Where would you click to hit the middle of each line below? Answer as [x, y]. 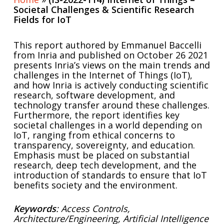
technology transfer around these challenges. [111, 105]
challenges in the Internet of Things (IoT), [103, 75]
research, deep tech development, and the [105, 165]
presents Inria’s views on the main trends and [111, 65]
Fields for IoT [42, 19]
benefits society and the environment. [95, 185]
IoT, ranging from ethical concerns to [94, 135]
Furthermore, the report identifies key [96, 115]
